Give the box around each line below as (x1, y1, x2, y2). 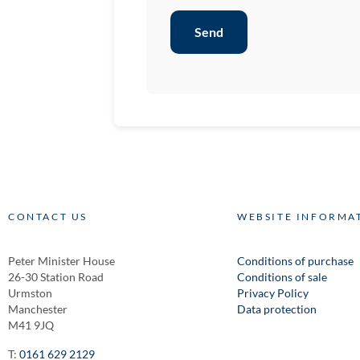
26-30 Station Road (8, 270, 104, 284)
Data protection (237, 302, 317, 317)
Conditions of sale (237, 270, 327, 284)
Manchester (8, 302, 67, 317)
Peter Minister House (8, 254, 115, 268)
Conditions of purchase (237, 254, 354, 268)
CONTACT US (8, 211, 88, 223)
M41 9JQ (8, 318, 54, 333)
